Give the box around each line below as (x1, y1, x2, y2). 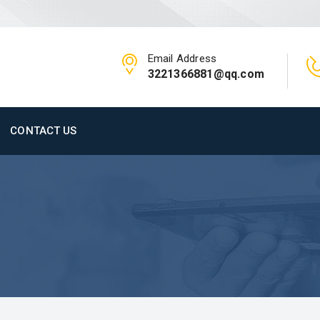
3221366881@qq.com (147, 66, 265, 81)
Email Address (147, 51, 217, 65)
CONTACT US (10, 124, 77, 137)
